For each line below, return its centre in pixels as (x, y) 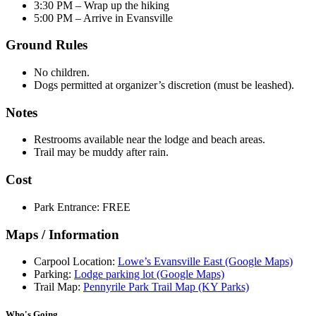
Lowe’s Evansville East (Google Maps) (205, 262)
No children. (62, 72)
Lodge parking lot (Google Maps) (149, 274)
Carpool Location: (76, 262)
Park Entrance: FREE (82, 207)
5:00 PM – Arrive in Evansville (103, 18)
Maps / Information (62, 234)
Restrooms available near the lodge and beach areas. (150, 140)
